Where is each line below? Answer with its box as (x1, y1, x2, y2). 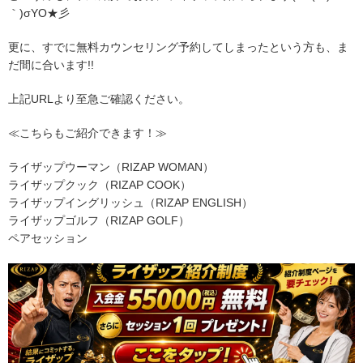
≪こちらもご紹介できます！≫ (8, 126, 167, 139)
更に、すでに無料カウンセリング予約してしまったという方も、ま (8, 40, 348, 53)
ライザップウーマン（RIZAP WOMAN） (8, 160, 214, 173)
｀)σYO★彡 (8, 6, 70, 19)
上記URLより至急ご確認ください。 (8, 92, 190, 105)
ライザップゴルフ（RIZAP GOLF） (8, 213, 190, 227)
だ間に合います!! (8, 58, 94, 71)
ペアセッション (8, 231, 88, 245)
